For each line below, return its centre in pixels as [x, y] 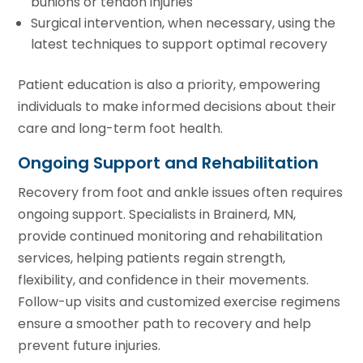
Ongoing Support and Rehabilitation [169, 162]
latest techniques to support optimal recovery [179, 44]
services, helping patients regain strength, [152, 258]
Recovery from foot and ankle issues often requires [181, 192]
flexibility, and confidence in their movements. [164, 280]
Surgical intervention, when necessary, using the [184, 23]
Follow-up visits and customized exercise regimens [179, 301]
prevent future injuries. [90, 345]
